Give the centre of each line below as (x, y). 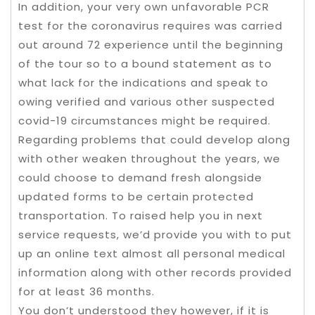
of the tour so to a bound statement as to (145, 63)
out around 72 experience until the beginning (151, 44)
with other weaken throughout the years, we (149, 158)
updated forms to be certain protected (136, 196)
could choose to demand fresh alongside (140, 177)
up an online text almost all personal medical (152, 253)
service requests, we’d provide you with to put (155, 234)
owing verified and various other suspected (147, 101)
